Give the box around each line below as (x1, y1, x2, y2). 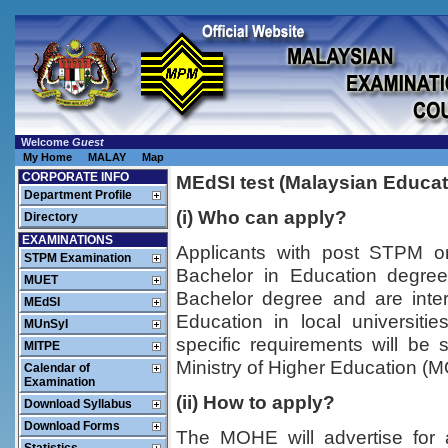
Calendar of (24, 361, 90, 375)
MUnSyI (24, 317, 68, 331)
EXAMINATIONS (22, 233, 113, 247)
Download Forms (24, 419, 120, 433)
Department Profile (24, 188, 132, 202)
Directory (24, 210, 78, 224)
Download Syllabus (24, 397, 132, 411)
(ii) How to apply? (176, 391, 335, 413)
